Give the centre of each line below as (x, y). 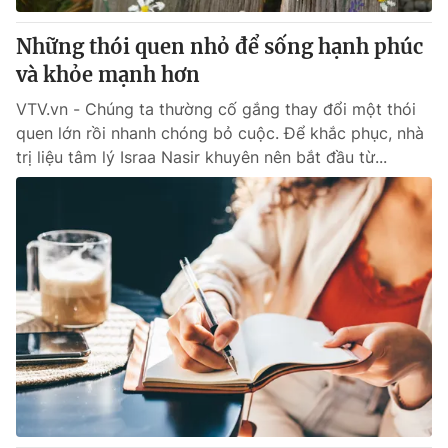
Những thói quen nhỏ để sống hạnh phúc (219, 46)
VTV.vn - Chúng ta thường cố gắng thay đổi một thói (216, 109)
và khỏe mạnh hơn (108, 74)
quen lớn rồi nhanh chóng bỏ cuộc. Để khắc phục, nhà (220, 133)
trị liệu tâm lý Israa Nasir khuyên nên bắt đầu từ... (201, 157)
